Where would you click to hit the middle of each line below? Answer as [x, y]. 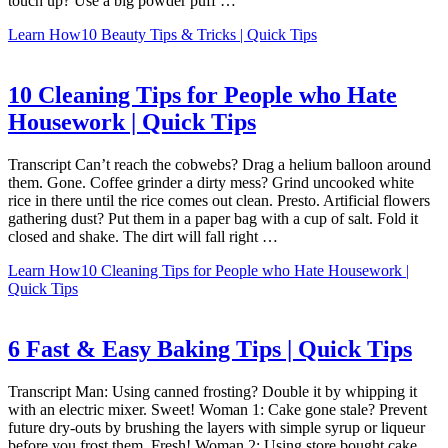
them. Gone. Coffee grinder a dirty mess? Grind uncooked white [211, 183]
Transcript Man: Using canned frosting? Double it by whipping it [212, 391]
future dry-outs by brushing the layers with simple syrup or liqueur [216, 427]
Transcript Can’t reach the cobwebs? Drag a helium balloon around [219, 165]
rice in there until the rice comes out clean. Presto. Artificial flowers [219, 201]
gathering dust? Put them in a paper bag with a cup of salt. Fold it [213, 219]
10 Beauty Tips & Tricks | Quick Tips [199, 35]
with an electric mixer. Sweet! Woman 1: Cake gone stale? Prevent [217, 409]
